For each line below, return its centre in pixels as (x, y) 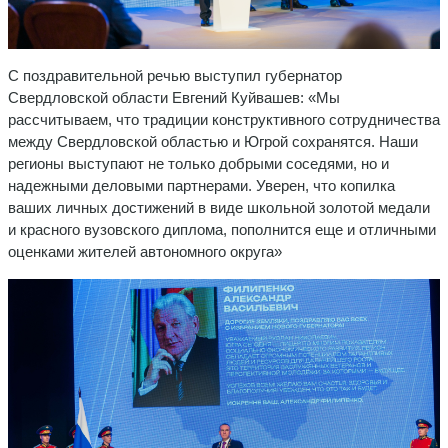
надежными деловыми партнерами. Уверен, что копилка (201, 185)
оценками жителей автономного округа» (145, 251)
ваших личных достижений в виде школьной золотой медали (219, 207)
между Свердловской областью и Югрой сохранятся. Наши (213, 141)
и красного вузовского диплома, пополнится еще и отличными (222, 229)
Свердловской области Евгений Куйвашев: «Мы (174, 97)
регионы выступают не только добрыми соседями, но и (198, 163)
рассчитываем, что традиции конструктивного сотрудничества (224, 119)
